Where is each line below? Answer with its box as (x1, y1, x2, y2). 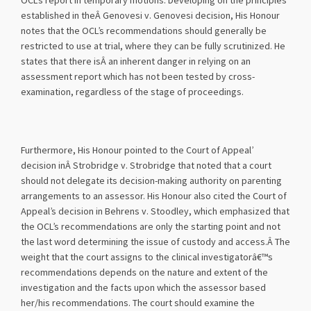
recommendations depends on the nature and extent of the (21, 267, 268, 278)
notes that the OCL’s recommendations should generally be (21, 26, 267, 37)
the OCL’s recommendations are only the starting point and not (21, 221, 280, 233)
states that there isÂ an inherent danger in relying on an (21, 56, 251, 67)
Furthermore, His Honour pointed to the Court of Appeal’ (21, 145, 253, 156)
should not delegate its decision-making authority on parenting (21, 176, 282, 187)
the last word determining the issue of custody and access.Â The (21, 237, 290, 248)
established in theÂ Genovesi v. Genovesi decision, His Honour (21, 10, 280, 22)
